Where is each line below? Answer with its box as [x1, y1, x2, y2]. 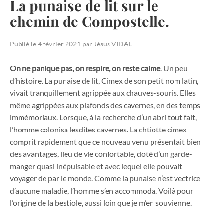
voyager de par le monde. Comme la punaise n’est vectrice [10, 173, 200, 183]
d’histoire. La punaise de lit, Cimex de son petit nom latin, [10, 75, 198, 85]
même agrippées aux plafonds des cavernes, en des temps [10, 100, 200, 109]
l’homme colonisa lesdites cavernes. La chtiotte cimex [10, 124, 187, 134]
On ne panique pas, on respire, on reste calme [10, 63, 160, 73]
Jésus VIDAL [94, 40, 132, 48]
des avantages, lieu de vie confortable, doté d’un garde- [10, 149, 192, 158]
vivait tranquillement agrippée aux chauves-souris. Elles [10, 88, 196, 97]
